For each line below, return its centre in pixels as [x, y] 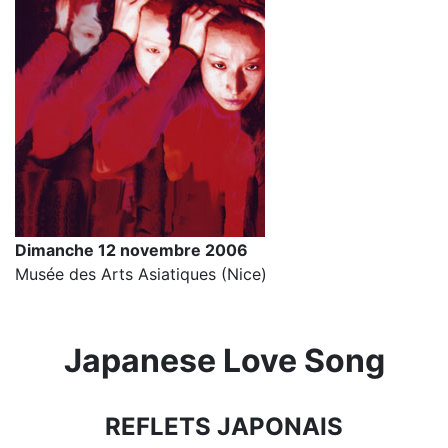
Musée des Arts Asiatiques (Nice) [141, 274]
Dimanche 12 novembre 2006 [131, 250]
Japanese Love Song [224, 360]
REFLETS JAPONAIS [224, 426]
